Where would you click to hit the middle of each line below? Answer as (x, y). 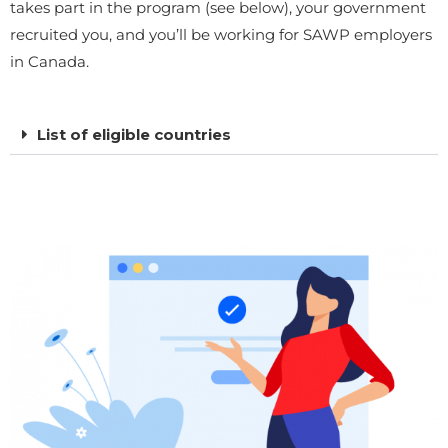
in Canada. (49, 62)
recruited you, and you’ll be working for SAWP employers (221, 35)
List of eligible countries (134, 135)
